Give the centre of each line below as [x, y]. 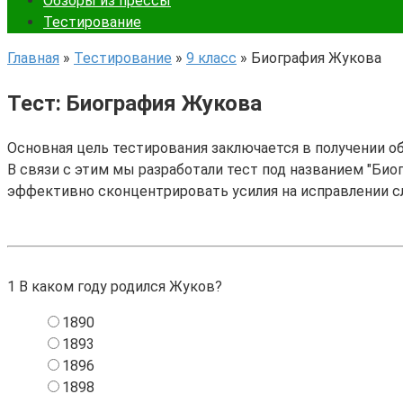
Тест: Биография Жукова [134, 103]
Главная [33, 58]
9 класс [211, 58]
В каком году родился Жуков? [119, 286]
